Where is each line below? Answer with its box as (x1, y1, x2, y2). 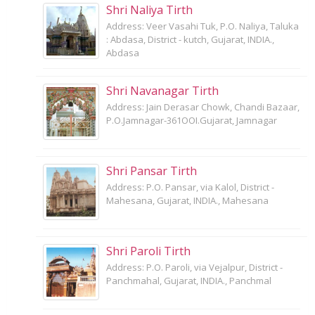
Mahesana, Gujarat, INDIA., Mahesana (106, 193, 269, 207)
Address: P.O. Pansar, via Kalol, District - (106, 180, 274, 193)
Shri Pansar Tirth (106, 162, 197, 179)
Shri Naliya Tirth (106, 1, 193, 18)
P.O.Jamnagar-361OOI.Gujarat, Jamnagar (106, 113, 277, 127)
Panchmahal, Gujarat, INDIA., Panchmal (106, 274, 271, 287)
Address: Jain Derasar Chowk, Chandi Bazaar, (106, 100, 300, 113)
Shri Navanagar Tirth (106, 82, 219, 98)
